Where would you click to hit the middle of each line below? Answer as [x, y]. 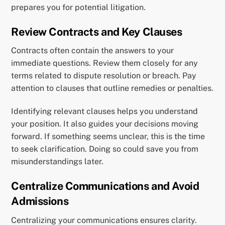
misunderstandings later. [58, 162]
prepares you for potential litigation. [79, 7]
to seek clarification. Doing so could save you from [105, 149]
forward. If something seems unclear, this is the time [108, 137]
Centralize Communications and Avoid [105, 186]
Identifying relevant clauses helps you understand [105, 111]
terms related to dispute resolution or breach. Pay [104, 76]
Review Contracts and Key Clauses [97, 31]
